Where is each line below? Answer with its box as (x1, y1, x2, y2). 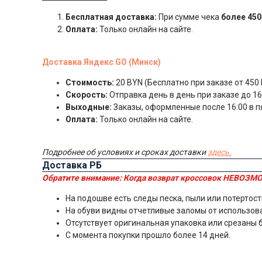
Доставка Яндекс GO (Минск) (42, 57, 161, 67)
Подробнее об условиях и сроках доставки (42, 147, 208, 157)
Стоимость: (65, 77, 114, 87)
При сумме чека (157, 12, 221, 22)
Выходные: (65, 102, 112, 112)
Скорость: (65, 89, 108, 99)
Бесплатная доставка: (65, 12, 157, 22)
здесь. (208, 147, 232, 157)
